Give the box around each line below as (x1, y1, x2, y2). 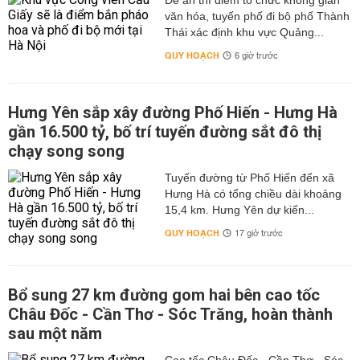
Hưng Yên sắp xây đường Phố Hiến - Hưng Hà (8, 103, 337, 123)
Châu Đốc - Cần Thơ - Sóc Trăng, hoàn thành (8, 305, 333, 325)
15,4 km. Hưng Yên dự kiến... (164, 203, 314, 217)
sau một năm (8, 324, 102, 344)
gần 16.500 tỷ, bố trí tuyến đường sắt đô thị (8, 122, 321, 142)
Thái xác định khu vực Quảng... (164, 26, 324, 39)
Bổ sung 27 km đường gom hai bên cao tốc (8, 285, 320, 305)
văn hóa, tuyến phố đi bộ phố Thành (164, 10, 350, 23)
